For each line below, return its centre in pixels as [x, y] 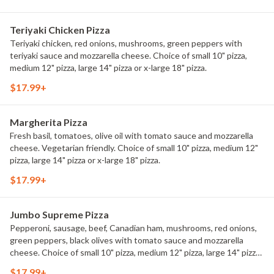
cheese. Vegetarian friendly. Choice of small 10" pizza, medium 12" [134, 148]
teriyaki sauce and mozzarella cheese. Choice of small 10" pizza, [128, 55]
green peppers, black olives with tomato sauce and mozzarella [127, 240]
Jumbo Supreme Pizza [59, 214]
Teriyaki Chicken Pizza [60, 30]
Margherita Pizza [49, 122]
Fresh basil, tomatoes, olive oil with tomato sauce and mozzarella [131, 135]
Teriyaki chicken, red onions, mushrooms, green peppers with [126, 43]
